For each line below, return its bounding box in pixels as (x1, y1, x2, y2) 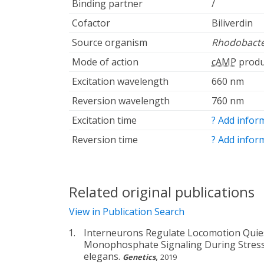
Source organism (71, 36, 147, 49)
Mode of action (71, 55, 138, 69)
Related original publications (69, 182, 255, 202)
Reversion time (71, 133, 138, 147)
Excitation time (71, 114, 137, 127)
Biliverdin (211, 16, 253, 30)
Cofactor (71, 16, 110, 30)
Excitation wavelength (71, 75, 169, 88)
